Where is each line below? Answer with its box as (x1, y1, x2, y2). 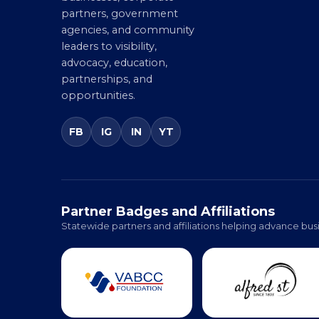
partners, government (61, 26, 178, 40)
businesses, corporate (61, 10, 174, 23)
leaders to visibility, (61, 59, 157, 73)
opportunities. (61, 108, 135, 122)
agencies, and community (61, 43, 194, 56)
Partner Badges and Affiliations (61, 223, 275, 239)
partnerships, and (61, 92, 152, 105)
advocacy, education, (61, 75, 167, 89)
